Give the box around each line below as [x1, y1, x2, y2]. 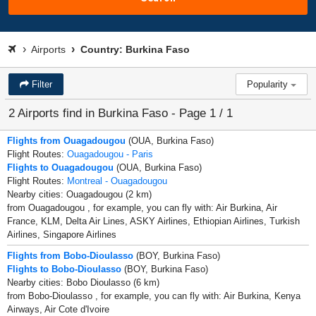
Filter [29, 79, 52, 90]
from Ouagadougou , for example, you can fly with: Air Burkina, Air [7, 202, 277, 213]
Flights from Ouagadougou [7, 135, 126, 146]
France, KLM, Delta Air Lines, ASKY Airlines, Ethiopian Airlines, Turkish [7, 215, 300, 226]
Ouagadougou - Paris [67, 148, 153, 159]
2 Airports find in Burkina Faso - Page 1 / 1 [8, 106, 233, 120]
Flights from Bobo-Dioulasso [7, 250, 133, 261]
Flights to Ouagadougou [7, 162, 114, 173]
